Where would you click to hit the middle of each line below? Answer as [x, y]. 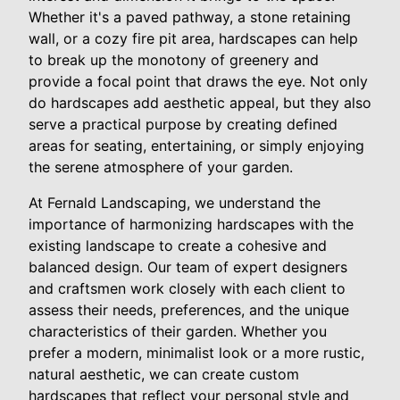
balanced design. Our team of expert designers [188, 267]
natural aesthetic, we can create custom [164, 375]
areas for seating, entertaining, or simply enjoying [196, 146]
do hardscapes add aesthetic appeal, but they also [200, 103]
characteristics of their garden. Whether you [178, 332]
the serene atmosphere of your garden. [161, 167]
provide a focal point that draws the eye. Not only [198, 82]
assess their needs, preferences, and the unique [189, 310]
